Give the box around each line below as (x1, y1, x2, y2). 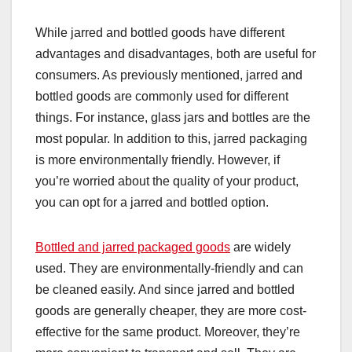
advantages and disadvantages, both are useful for (35, 47, 316, 61)
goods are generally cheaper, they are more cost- (35, 304, 306, 318)
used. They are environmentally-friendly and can (35, 262, 303, 276)
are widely (230, 240, 291, 255)
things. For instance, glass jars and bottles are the (35, 111, 310, 125)
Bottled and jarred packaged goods (35, 240, 230, 255)
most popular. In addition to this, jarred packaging (35, 132, 307, 146)
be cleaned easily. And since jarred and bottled (35, 283, 295, 297)
